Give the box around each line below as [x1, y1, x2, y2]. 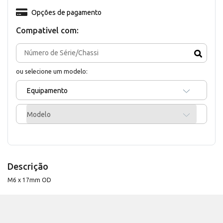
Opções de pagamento [31, 8, 102, 16]
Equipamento [27, 86, 68, 95]
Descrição [7, 161, 48, 171]
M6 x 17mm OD [7, 176, 51, 183]
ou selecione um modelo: [16, 67, 88, 75]
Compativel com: [16, 25, 79, 35]
